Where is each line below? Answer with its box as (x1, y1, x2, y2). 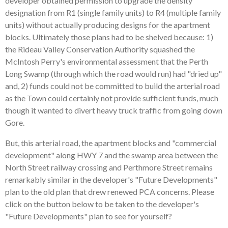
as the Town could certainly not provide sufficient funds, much (5, 93, 218, 103)
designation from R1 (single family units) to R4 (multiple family (5, 8, 221, 17)
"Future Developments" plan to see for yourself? (5, 211, 172, 221)
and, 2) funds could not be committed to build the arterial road (5, 81, 220, 91)
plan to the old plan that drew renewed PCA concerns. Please (5, 187, 214, 196)
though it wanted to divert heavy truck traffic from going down (5, 105, 222, 115)
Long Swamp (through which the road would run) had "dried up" (5, 69, 222, 78)
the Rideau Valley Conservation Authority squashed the (5, 44, 195, 54)
